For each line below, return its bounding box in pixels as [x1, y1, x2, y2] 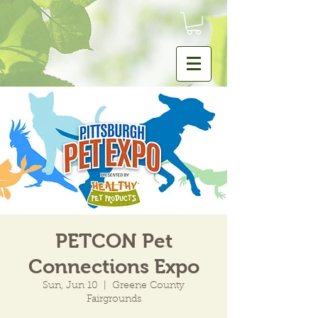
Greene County [112, 280, 185, 291]
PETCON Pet [55, 229, 172, 252]
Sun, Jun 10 [43, 280, 98, 291]
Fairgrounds [86, 294, 141, 305]
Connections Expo [28, 255, 199, 278]
